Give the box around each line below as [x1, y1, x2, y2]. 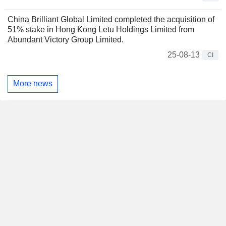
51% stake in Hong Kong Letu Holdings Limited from [8, 25, 194, 34]
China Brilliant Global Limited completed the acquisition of [8, 15, 214, 24]
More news [13, 79, 52, 88]
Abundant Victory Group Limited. [8, 35, 124, 44]
